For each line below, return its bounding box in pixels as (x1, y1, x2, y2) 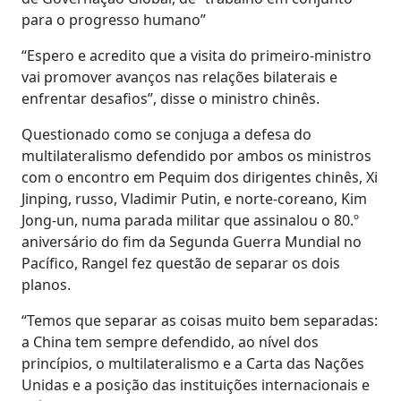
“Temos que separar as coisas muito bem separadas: (21, 310, 378, 330)
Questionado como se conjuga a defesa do (21, 124, 311, 144)
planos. (21, 274, 71, 294)
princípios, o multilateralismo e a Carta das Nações (21, 353, 364, 373)
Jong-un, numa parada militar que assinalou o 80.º (21, 209, 359, 230)
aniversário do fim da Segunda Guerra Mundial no (21, 231, 362, 252)
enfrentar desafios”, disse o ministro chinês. (21, 88, 320, 108)
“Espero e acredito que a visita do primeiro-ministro (21, 45, 371, 65)
